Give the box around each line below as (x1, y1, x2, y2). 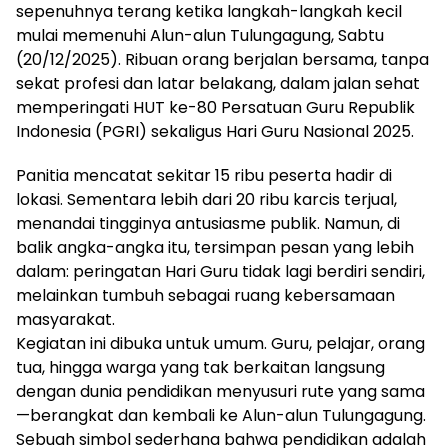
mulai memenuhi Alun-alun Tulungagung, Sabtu (16, 24, 384, 48)
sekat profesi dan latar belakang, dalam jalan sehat (16, 72, 420, 96)
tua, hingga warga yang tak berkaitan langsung (16, 356, 385, 380)
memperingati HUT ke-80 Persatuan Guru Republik (16, 96, 415, 120)
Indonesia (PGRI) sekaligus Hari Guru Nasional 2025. (16, 120, 414, 144)
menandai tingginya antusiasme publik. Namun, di (16, 212, 400, 236)
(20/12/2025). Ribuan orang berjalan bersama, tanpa (16, 48, 429, 72)
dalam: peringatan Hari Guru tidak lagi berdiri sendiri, (16, 260, 425, 284)
